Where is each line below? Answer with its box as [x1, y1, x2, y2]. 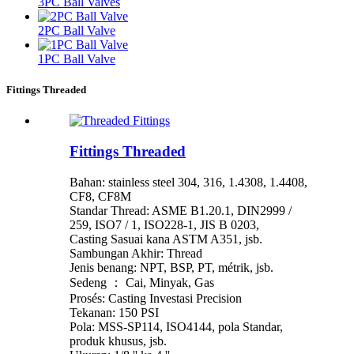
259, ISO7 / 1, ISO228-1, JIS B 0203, [70, 217, 259, 232]
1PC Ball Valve [38, 52, 115, 66]
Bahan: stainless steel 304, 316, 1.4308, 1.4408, [70, 175, 307, 189]
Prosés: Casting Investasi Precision [70, 291, 242, 305]
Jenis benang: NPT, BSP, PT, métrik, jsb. [70, 260, 273, 274]
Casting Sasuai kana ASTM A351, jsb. [70, 232, 262, 246]
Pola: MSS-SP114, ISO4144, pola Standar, [70, 319, 283, 333]
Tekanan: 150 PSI [70, 305, 159, 319]
